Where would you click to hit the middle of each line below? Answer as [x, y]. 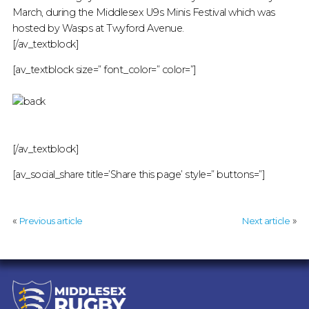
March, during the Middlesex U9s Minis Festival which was [143, 12]
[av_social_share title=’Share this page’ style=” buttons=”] [139, 175]
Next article [266, 221]
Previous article [51, 221]
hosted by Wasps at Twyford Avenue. [98, 28]
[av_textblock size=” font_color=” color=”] [104, 70]
